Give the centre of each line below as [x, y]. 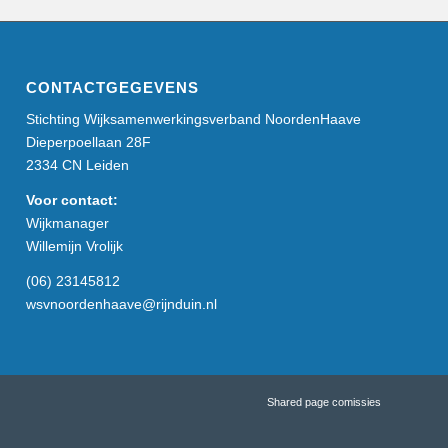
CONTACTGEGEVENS [113, 87]
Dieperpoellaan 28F [89, 141]
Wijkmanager [68, 222]
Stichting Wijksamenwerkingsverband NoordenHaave [194, 118]
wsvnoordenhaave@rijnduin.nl [122, 303]
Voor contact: [72, 199]
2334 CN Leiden [78, 164]
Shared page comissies [324, 401]
